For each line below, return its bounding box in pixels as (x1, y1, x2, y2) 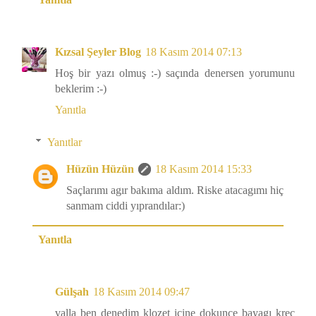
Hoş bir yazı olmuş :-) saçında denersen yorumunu (55, 67, 295, 80)
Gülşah (55, 286, 89, 298)
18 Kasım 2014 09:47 (93, 286, 190, 298)
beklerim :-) (55, 83, 107, 95)
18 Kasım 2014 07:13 (145, 46, 242, 59)
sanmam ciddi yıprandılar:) (66, 200, 185, 212)
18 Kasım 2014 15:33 (155, 163, 252, 176)
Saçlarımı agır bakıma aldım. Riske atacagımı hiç (66, 184, 284, 197)
